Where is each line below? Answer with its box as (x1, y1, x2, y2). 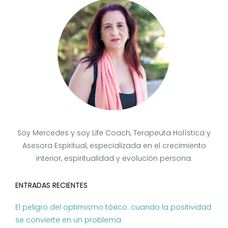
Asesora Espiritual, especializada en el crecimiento (22, 140, 206, 151)
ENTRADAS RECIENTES (15, 180, 88, 190)
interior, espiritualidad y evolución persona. (36, 153, 192, 163)
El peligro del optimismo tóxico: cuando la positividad (15, 202, 211, 212)
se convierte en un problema (15, 214, 121, 225)
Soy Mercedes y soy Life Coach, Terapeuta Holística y (17, 127, 211, 138)
